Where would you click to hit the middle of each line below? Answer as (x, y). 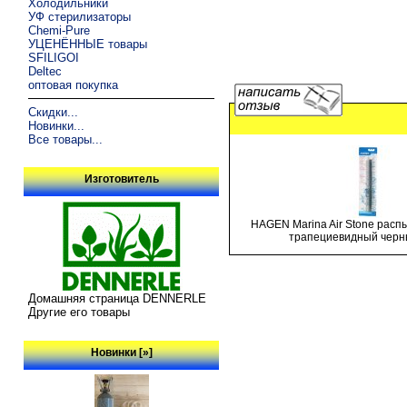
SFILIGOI (54, 57)
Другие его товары (79, 313)
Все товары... (66, 139)
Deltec (45, 71)
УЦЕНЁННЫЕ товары (88, 44)
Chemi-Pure (60, 30)
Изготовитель (121, 179)
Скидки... (54, 112)
